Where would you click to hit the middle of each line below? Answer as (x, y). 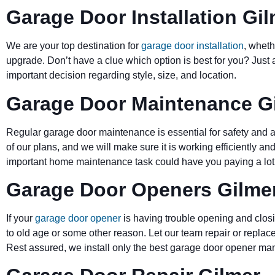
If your (19, 218)
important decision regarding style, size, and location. (121, 76)
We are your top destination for (72, 46)
